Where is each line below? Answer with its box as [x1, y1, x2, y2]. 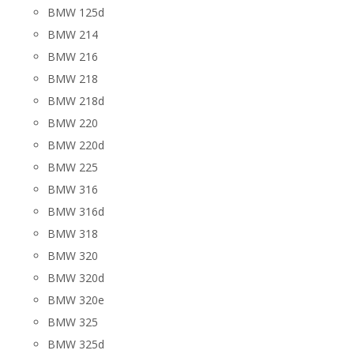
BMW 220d [47, 137, 104, 153]
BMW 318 [47, 226, 98, 241]
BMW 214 [47, 27, 98, 42]
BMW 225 [47, 160, 98, 175]
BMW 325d [47, 337, 104, 352]
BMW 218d [47, 93, 104, 108]
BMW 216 [47, 49, 98, 64]
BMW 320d [47, 270, 104, 285]
